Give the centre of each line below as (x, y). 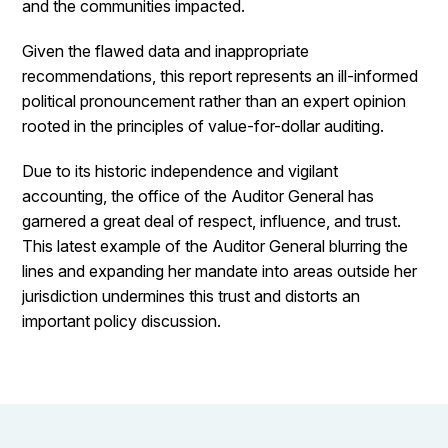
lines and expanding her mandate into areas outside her (220, 271)
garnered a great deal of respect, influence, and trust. (212, 221)
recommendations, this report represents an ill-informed (220, 76)
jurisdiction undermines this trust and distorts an (191, 296)
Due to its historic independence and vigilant (180, 171)
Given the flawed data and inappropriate (166, 51)
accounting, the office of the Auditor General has (198, 196)
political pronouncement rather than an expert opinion (214, 101)
